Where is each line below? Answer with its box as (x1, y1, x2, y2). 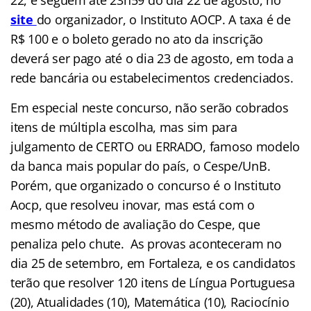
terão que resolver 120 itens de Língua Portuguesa (10, 274, 295, 291)
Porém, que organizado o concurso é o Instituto (10, 176, 281, 194)
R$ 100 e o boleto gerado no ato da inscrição (10, 30, 264, 47)
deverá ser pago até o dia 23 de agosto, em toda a (10, 49, 294, 67)
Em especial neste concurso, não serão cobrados (10, 99, 289, 116)
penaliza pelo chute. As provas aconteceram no (10, 235, 282, 252)
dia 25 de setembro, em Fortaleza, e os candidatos (10, 254, 296, 271)
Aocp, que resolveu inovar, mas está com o (10, 196, 255, 213)
